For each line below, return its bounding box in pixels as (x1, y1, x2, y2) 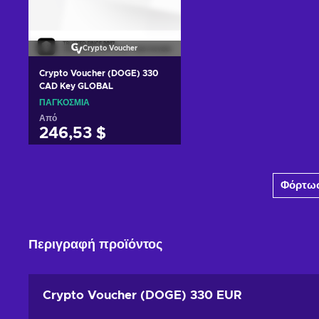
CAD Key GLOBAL (39, 81, 113, 90)
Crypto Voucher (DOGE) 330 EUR (43, 288, 242, 301)
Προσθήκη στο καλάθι (50, 159, 159, 170)
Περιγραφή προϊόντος (28, 238, 162, 251)
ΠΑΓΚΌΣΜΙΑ (39, 98, 90, 107)
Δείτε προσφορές (61, 184, 149, 195)
